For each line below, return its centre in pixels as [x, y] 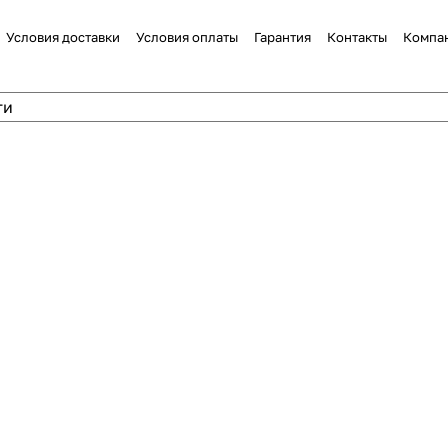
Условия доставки [63, 37]
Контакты [357, 37]
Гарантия [282, 37]
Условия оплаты [187, 37]
